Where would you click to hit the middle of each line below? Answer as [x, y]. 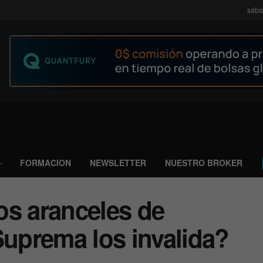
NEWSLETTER [118, 163]
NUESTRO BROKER [204, 163]
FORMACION [45, 163]
